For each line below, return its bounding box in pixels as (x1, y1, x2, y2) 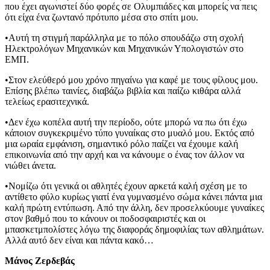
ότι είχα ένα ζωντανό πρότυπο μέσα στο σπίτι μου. (5, 11, 198, 22)
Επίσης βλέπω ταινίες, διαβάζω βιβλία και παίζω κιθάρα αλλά (5, 85, 240, 96)
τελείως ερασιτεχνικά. (5, 96, 89, 107)
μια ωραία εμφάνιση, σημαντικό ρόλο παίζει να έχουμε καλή (5, 138, 238, 149)
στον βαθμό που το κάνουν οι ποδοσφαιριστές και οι (5, 213, 206, 224)
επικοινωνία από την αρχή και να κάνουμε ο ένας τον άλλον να (5, 149, 244, 160)
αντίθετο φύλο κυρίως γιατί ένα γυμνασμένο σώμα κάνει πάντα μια (5, 191, 262, 202)
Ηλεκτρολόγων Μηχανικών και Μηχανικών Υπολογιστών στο (5, 43, 243, 54)
